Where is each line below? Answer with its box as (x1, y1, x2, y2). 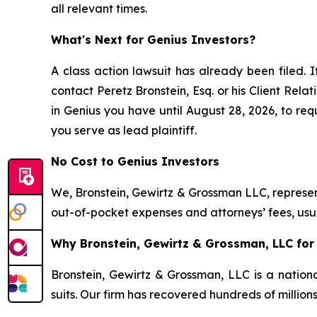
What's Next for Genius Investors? (51, 33, 255, 47)
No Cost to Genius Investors (51, 154, 219, 169)
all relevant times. (51, 1, 147, 16)
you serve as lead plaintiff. (51, 123, 197, 138)
